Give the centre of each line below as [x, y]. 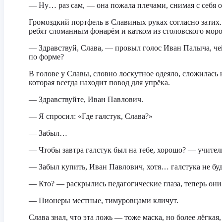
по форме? [46, 57]
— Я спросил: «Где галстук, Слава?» [91, 116]
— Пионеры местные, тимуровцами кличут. [104, 200]
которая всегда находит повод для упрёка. [99, 83]
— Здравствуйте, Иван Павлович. [86, 99]
